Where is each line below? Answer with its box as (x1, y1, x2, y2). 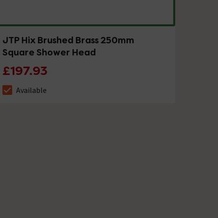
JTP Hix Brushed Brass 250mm (2, 34, 135, 46)
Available (16, 85, 47, 95)
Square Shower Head (2, 46, 96, 58)
